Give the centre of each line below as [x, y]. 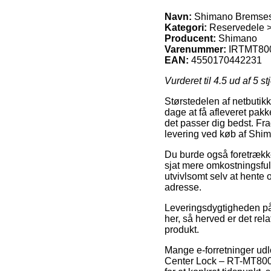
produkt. [182, 229]
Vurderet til [189, 80]
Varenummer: [195, 49]
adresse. [183, 187]
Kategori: [186, 27]
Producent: [190, 38]
